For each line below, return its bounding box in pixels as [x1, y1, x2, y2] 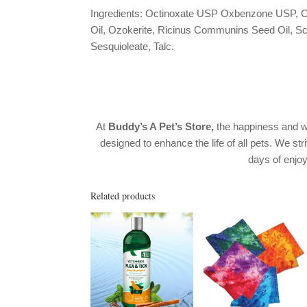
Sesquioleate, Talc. [90, 40, 174, 52]
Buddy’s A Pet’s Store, [105, 120, 217, 132]
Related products [90, 188, 155, 202]
